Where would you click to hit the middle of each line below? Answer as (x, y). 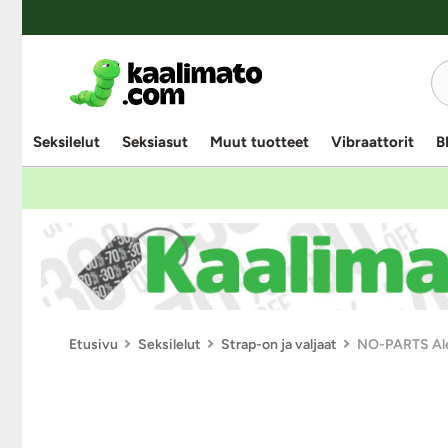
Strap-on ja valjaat (279, 344)
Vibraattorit (372, 142)
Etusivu (93, 344)
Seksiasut (155, 142)
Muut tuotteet (259, 142)
